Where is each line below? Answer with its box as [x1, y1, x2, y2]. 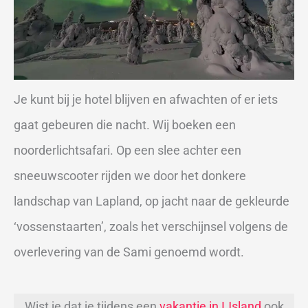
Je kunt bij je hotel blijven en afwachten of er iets [14, 91, 278, 107]
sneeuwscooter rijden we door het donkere [14, 168, 246, 183]
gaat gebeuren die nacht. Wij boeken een [14, 117, 236, 132]
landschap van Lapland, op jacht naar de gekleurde [14, 193, 289, 208]
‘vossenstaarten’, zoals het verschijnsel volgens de [14, 219, 288, 234]
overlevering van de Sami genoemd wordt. [14, 244, 244, 259]
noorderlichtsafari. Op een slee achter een [14, 142, 241, 157]
